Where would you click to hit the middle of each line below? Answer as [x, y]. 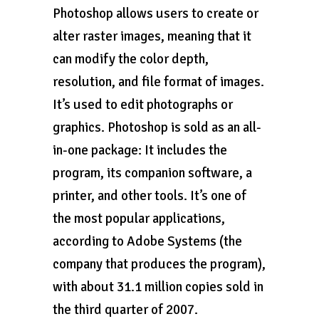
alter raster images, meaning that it [152, 36]
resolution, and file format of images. [158, 82]
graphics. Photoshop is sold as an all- [157, 127]
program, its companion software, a [152, 173]
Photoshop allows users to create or [156, 14]
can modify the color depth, [131, 59]
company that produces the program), [159, 264]
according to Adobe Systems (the [147, 241]
